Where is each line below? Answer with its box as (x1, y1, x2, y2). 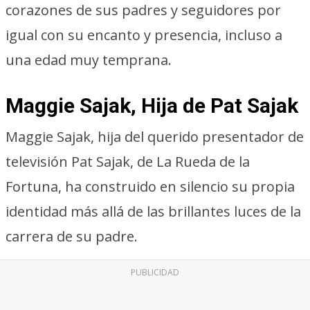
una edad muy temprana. (6, 51, 172, 69)
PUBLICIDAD (131, 266, 179, 278)
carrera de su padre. (6, 227, 138, 246)
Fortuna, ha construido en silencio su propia (6, 177, 295, 196)
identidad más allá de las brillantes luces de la (6, 202, 301, 221)
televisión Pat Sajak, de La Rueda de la (6, 152, 250, 171)
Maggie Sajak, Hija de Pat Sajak (6, 93, 298, 118)
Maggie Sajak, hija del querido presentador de (6, 127, 304, 146)
